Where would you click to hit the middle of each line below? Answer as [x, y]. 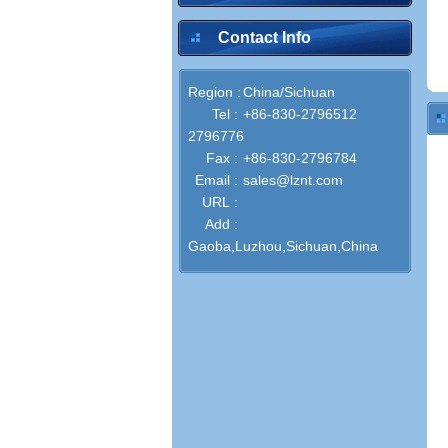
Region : [214, 92]
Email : [216, 180]
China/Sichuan [289, 92]
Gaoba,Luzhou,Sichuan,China [283, 246]
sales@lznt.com [293, 180]
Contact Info [264, 37]
